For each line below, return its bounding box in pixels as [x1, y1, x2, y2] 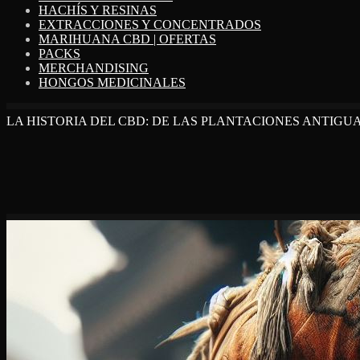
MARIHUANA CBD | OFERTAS [39, 32, 216, 47]
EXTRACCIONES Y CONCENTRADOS [39, 18, 261, 32]
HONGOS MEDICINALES [39, 76, 186, 90]
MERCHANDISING [39, 61, 149, 76]
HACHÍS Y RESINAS [39, 3, 157, 18]
